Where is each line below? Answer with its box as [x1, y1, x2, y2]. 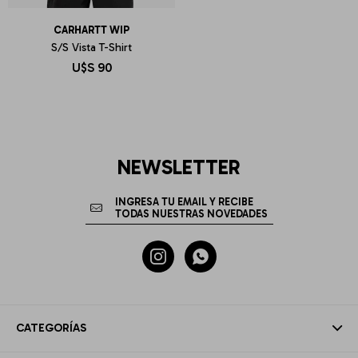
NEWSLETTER [117, 155, 241, 180]
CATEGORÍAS [16, 321, 86, 335]
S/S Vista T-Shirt [51, 41, 132, 54]
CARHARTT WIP [54, 24, 129, 36]
